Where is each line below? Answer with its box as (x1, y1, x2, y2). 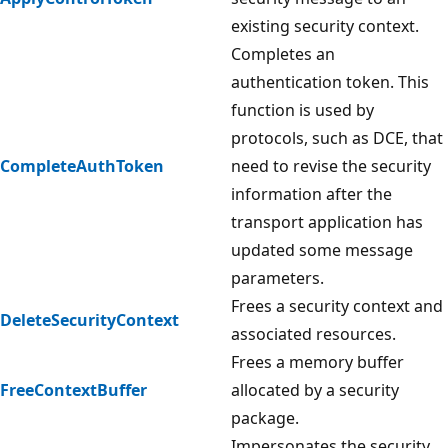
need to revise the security (231, 154, 431, 177)
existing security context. (231, 14, 419, 37)
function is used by (231, 98, 374, 121)
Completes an (231, 42, 335, 65)
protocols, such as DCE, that (231, 126, 443, 149)
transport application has (231, 210, 423, 233)
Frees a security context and (231, 294, 443, 317)
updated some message (231, 238, 413, 261)
